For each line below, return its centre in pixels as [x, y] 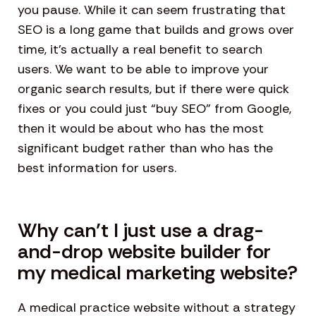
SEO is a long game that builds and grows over [156, 30]
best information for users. [97, 168]
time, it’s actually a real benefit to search [140, 50]
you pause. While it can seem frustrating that [152, 10]
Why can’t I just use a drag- [141, 231]
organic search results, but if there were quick [153, 89]
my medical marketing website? [158, 273]
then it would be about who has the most [141, 129]
